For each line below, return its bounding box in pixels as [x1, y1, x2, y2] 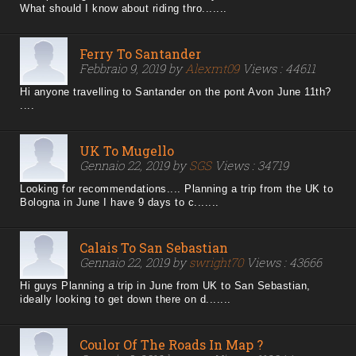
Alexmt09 [185, 60, 239, 77]
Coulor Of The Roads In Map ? [79, 336, 263, 354]
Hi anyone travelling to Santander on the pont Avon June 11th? [20, 86, 331, 99]
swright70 [189, 254, 243, 271]
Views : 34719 [211, 157, 288, 174]
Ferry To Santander [79, 45, 201, 63]
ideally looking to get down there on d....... [20, 293, 231, 306]
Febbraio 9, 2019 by [79, 60, 185, 77]
